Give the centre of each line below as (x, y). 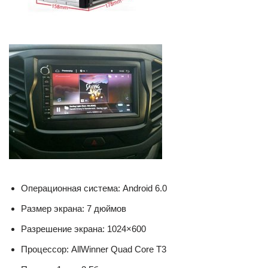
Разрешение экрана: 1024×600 (83, 229)
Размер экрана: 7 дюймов (74, 208)
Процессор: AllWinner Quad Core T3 (94, 249)
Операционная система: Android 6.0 (94, 188)
